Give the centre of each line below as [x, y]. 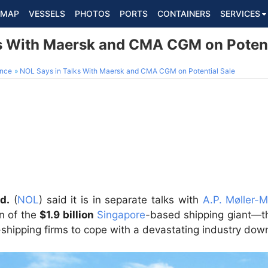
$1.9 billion [67, 215]
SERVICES [240, 13]
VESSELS [47, 13]
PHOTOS [92, 13]
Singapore [121, 215]
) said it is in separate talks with [121, 200]
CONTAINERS [184, 13]
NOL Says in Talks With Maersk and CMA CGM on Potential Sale [127, 71]
